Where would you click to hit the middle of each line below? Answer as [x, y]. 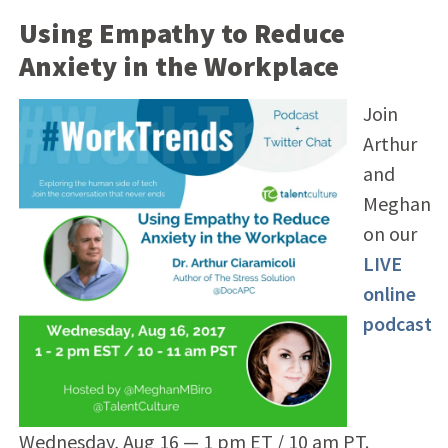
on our [389, 233]
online [389, 293]
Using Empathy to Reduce [181, 32]
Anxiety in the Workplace [178, 65]
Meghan [396, 203]
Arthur [389, 143]
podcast [397, 323]
